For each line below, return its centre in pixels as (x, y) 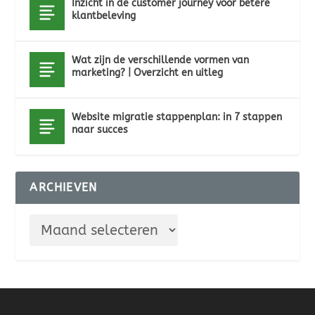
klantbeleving (104, 16)
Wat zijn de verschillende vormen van (161, 60)
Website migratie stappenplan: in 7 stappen (177, 117)
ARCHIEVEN (64, 187)
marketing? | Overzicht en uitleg (148, 73)
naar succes (100, 130)
